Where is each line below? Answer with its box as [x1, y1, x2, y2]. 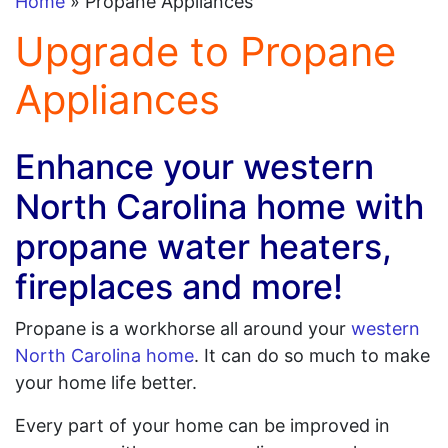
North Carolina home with [15, 186, 424, 227]
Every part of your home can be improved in [15, 415, 390, 436]
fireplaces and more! [15, 266, 343, 307]
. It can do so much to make [194, 345, 430, 366]
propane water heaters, [15, 226, 392, 267]
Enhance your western [15, 146, 374, 187]
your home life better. [15, 372, 197, 393]
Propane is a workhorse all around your [15, 318, 351, 339]
